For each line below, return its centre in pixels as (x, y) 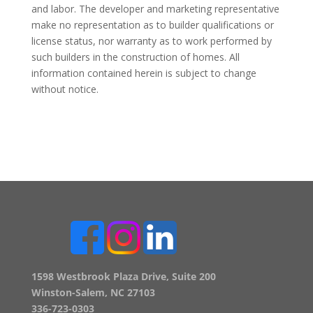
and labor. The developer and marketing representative (155, 9)
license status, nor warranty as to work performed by (151, 41)
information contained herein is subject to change (144, 73)
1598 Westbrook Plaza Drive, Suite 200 (123, 277)
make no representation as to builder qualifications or (152, 25)
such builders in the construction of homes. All (135, 57)
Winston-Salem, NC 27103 (93, 293)
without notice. (65, 89)
